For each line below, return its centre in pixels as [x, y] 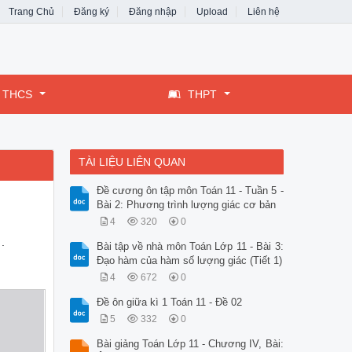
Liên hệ [264, 12]
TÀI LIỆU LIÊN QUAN [132, 162]
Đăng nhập [153, 12]
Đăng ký [92, 12]
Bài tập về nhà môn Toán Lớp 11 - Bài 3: [190, 247]
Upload [212, 12]
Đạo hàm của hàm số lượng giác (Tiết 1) [189, 261]
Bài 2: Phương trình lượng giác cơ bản [186, 205]
